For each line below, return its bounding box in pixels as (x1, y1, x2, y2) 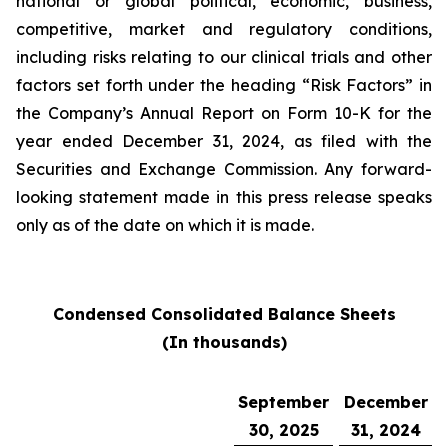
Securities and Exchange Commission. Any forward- (16, 159, 432, 179)
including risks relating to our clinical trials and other (16, 47, 432, 67)
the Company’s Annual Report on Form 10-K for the (16, 103, 432, 123)
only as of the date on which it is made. (16, 215, 314, 235)
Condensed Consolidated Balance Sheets (52, 304, 396, 324)
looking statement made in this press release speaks (16, 187, 432, 207)
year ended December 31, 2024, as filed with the (16, 131, 432, 151)
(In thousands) (161, 332, 287, 352)
